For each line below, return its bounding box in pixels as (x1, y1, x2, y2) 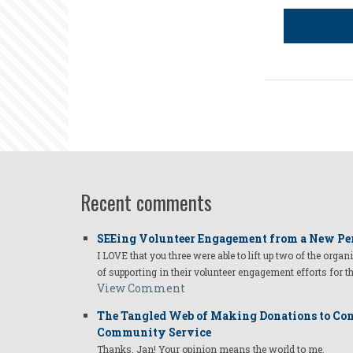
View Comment (97, 281, 185, 295)
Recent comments (80, 188, 212, 217)
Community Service (97, 325, 211, 340)
